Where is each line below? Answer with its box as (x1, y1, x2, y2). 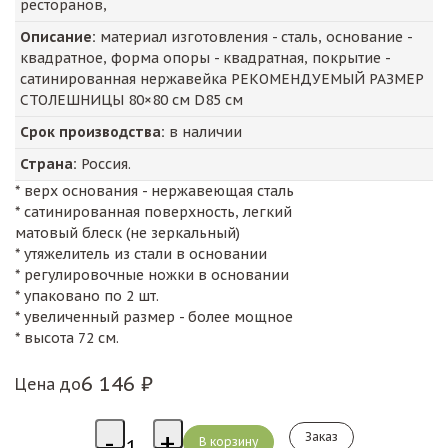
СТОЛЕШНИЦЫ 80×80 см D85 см (20, 91, 243, 109)
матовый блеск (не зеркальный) (15, 224, 240, 242)
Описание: (20, 28, 96, 46)
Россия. (77, 155, 131, 173)
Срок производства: (20, 123, 165, 141)
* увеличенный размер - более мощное (15, 308, 293, 326)
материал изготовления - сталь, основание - (96, 28, 413, 46)
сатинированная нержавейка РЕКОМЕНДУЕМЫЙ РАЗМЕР (20, 70, 424, 88)
